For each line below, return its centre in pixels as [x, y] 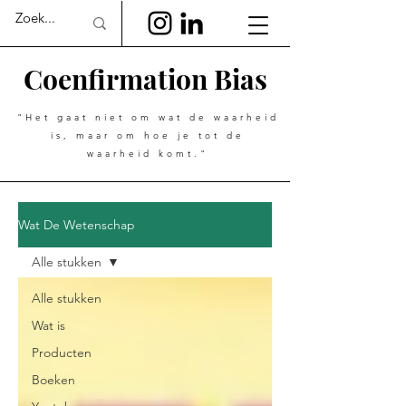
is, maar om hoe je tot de [148, 135]
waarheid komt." [148, 154]
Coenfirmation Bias [145, 79]
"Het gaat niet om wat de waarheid [148, 117]
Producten [62, 353]
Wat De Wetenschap [77, 225]
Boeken [53, 380]
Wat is [48, 325]
